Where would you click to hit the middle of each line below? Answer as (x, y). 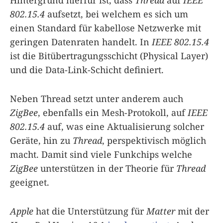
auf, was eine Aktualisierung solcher (124, 126)
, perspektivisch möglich (154, 140)
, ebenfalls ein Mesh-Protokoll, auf (113, 112)
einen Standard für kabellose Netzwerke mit (106, 28)
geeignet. (30, 182)
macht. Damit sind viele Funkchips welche (101, 154)
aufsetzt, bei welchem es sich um (116, 14)
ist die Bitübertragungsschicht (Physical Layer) (109, 56)
